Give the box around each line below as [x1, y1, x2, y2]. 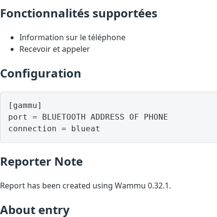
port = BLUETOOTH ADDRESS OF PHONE [8, 112, 168, 122]
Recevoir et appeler [19, 43, 90, 54]
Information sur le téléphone [19, 31, 125, 43]
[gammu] [8, 100, 42, 110]
